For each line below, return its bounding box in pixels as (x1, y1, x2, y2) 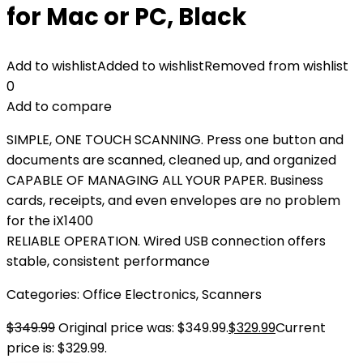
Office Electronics (83, 285, 196, 304)
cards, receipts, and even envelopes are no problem (6, 191, 340, 210)
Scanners (202, 285, 262, 304)
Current (275, 318, 326, 337)
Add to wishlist (6, 57, 97, 75)
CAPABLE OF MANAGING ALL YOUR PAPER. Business (6, 171, 323, 190)
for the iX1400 (6, 211, 93, 230)
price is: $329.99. (6, 339, 107, 357)
